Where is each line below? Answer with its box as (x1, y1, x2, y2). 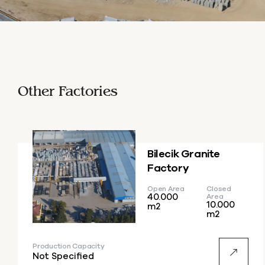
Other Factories (18, 82, 118, 100)
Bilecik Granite (147, 148, 220, 160)
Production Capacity (33, 243, 105, 250)
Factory (147, 163, 189, 174)
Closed (206, 185, 231, 192)
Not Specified (33, 252, 94, 261)
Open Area (147, 185, 185, 192)
